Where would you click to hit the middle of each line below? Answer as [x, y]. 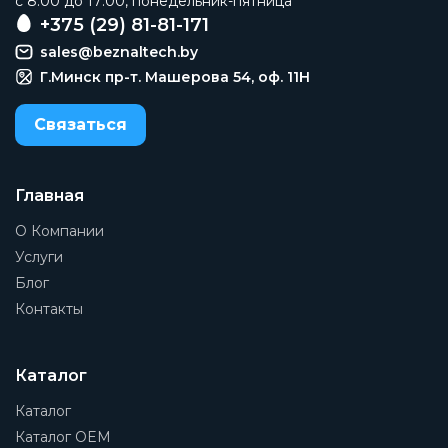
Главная [49, 195]
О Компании [59, 231]
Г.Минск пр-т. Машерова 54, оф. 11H [175, 77]
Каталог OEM [63, 437]
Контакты [49, 309]
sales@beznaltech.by [119, 52]
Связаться [80, 124]
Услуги [39, 257]
